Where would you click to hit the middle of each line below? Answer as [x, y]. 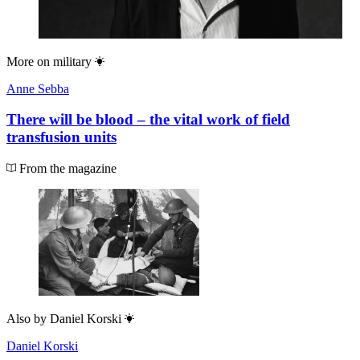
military [72, 61]
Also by [27, 318]
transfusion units [61, 137]
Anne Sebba [38, 88]
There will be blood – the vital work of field [148, 120]
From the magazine [66, 168]
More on [28, 61]
